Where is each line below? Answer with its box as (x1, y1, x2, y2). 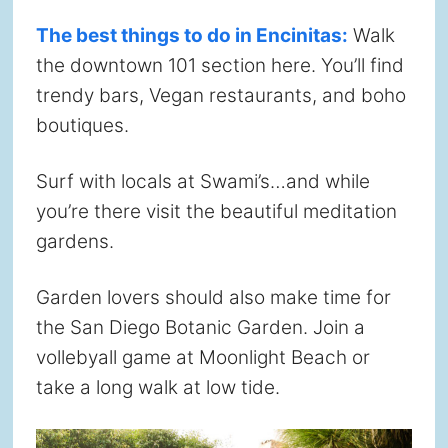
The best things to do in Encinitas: (35, 23, 348, 47)
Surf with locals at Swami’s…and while (35, 169, 370, 193)
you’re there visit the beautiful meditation (35, 199, 397, 223)
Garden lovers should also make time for (35, 285, 391, 309)
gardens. (35, 229, 114, 253)
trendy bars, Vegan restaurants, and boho (35, 83, 406, 107)
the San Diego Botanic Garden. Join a (35, 315, 365, 339)
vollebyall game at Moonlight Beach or (35, 345, 370, 369)
